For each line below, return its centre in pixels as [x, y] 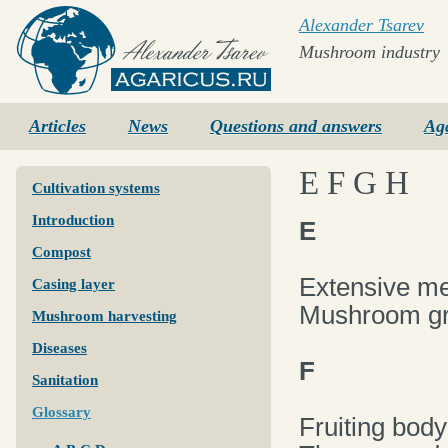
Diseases [59, 348]
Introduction [73, 220]
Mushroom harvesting [104, 316]
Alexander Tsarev [361, 25]
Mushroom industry [369, 52]
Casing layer [73, 284]
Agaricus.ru [57, 103]
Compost [61, 252]
